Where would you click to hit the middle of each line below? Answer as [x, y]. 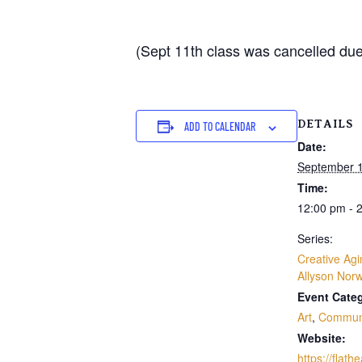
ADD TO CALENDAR [219, 127]
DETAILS [325, 124]
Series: [315, 239]
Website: [322, 338]
